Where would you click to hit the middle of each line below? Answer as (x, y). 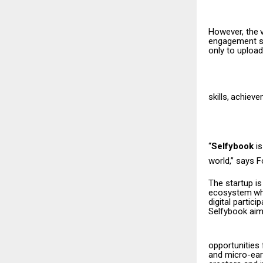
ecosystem (230, 193)
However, (226, 32)
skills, (219, 97)
